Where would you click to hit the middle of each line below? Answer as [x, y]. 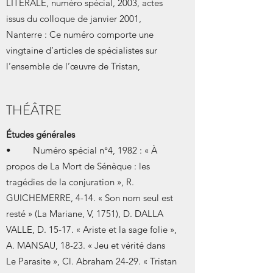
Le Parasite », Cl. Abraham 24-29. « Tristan [91, 261]
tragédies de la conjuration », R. [70, 182]
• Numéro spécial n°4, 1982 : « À [82, 150]
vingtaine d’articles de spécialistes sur [82, 50]
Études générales [41, 134]
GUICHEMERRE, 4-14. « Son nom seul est [90, 198]
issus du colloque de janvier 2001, [74, 19]
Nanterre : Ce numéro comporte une [80, 34]
